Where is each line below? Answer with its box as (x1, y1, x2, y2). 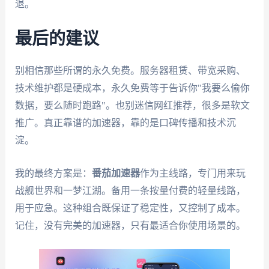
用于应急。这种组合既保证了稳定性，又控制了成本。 (14, 202, 246, 213)
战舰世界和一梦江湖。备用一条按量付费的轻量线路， (14, 185, 246, 196)
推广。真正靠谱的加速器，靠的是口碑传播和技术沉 (14, 117, 236, 128)
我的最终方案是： (14, 168, 92, 178)
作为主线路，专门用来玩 (139, 168, 246, 178)
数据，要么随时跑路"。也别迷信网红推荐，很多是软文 (14, 100, 250, 110)
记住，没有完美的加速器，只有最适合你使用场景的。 (14, 220, 246, 231)
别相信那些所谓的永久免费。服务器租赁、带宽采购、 (14, 65, 246, 76)
